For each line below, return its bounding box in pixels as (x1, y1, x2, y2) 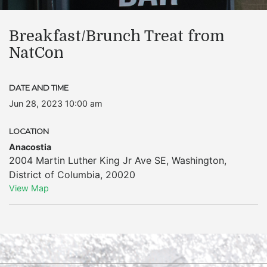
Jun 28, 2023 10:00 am (9, 98, 103, 108)
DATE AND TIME (9, 83, 69, 92)
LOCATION (9, 127, 49, 136)
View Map (9, 183, 49, 193)
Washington (172, 154, 224, 166)
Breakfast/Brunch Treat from (9, 27, 224, 45)
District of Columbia (9, 169, 100, 181)
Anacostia (9, 142, 51, 152)
